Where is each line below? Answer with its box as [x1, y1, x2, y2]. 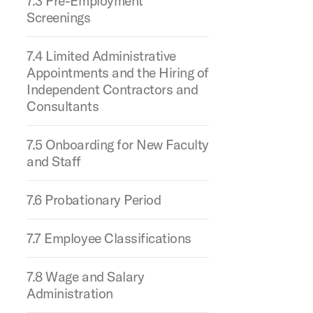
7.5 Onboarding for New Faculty [27, 136, 209, 153]
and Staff [27, 152, 81, 170]
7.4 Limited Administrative [27, 47, 176, 64]
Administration [27, 284, 113, 302]
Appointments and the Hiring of [27, 64, 209, 81]
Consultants [27, 97, 99, 115]
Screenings [27, 8, 91, 26]
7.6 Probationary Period [27, 191, 161, 208]
